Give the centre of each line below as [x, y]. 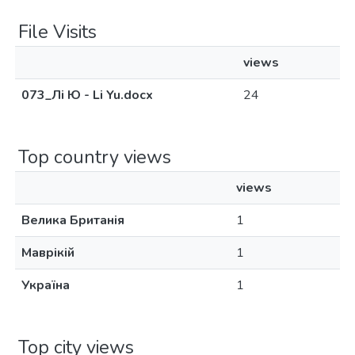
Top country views [95, 157]
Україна [46, 285]
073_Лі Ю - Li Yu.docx [87, 95]
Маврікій [48, 253]
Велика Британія [73, 220]
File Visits [57, 32]
